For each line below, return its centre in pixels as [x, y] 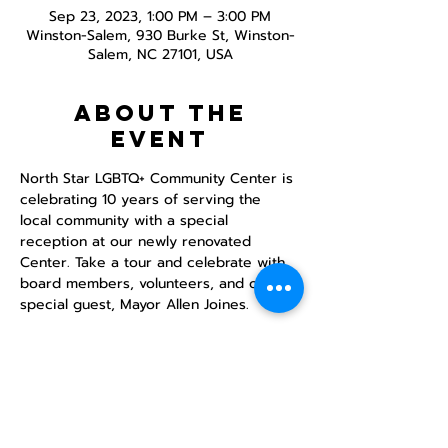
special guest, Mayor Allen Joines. [137, 304]
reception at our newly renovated [138, 241]
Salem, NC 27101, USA [160, 54]
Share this [160, 416]
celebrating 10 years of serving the [143, 199]
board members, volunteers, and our [148, 283]
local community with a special [126, 220]
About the [160, 113]
